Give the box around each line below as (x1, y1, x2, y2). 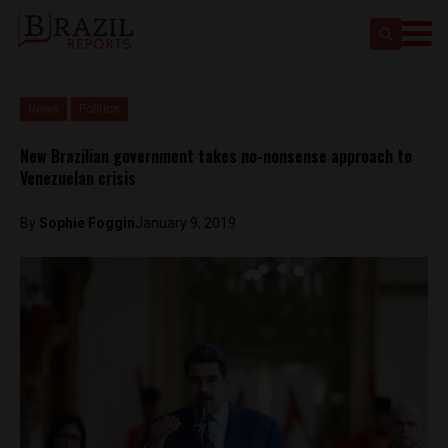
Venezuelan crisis (20, 166, 136, 190)
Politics (79, 102, 120, 116)
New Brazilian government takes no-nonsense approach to (20, 144, 412, 168)
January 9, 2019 (135, 215, 236, 231)
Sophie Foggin (39, 215, 135, 231)
